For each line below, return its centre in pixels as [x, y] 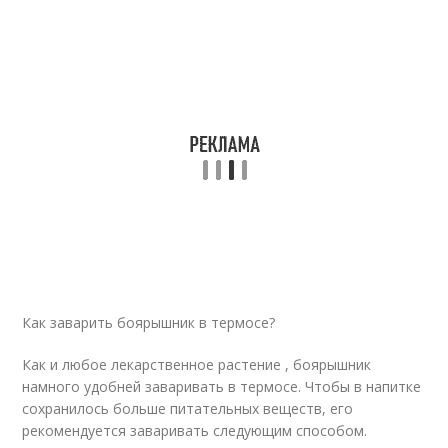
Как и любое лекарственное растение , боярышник [197, 364]
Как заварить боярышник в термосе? [149, 322]
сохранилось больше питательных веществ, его [188, 408]
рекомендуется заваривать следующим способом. [195, 430]
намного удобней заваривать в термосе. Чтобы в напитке [222, 386]
